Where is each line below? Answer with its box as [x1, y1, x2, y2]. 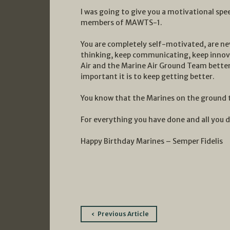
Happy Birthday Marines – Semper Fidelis [81, 136, 223, 146]
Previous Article [98, 209, 149, 218]
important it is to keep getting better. [81, 71, 215, 81]
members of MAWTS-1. [81, 17, 162, 27]
